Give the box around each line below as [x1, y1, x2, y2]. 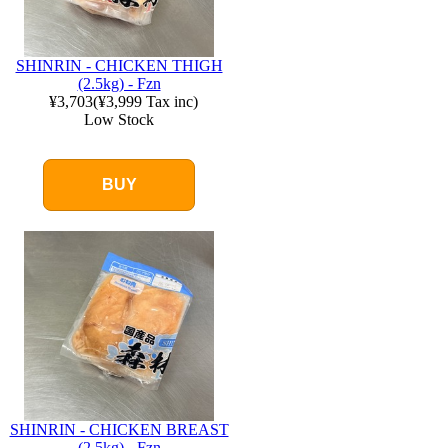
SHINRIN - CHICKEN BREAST [9, 421, 229, 438]
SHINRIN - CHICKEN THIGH [15, 57, 223, 74]
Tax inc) [141, 93, 198, 110]
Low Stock [84, 111, 154, 128]
